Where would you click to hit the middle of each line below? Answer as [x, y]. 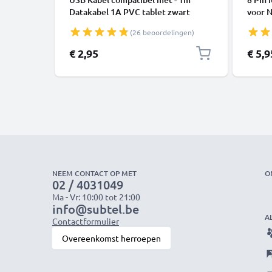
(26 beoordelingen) [162, 32]
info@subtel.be [96, 209]
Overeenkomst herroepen [111, 238]
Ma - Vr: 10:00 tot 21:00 [96, 197]
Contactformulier [86, 221]
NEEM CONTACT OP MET [94, 173]
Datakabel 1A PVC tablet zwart [130, 12]
